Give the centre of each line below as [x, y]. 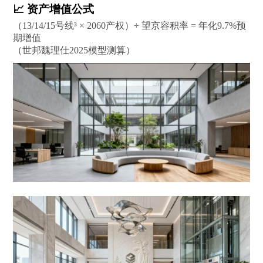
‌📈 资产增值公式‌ [54, 9]
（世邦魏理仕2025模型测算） [74, 50]
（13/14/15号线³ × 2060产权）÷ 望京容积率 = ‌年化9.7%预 [130, 25]
